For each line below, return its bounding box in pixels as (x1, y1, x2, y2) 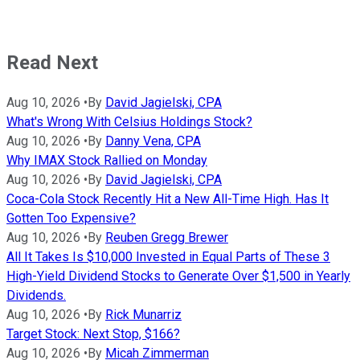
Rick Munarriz (105, 306, 182, 322)
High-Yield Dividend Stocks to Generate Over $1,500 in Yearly (6, 268, 350, 284)
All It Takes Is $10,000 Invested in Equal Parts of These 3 (6, 248, 330, 264)
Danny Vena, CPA (105, 133, 201, 149)
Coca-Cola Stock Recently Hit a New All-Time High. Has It (6, 190, 329, 207)
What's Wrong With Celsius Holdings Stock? (6, 113, 252, 129)
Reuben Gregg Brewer (105, 229, 228, 245)
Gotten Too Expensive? (6, 210, 136, 226)
